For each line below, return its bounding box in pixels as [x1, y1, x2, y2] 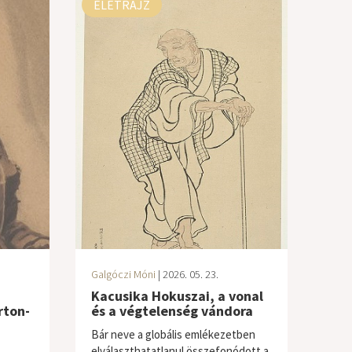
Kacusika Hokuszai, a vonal [90, 287, 263, 305]
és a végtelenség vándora [90, 302, 253, 320]
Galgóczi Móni [90, 267, 156, 281]
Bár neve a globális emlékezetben [90, 327, 255, 342]
